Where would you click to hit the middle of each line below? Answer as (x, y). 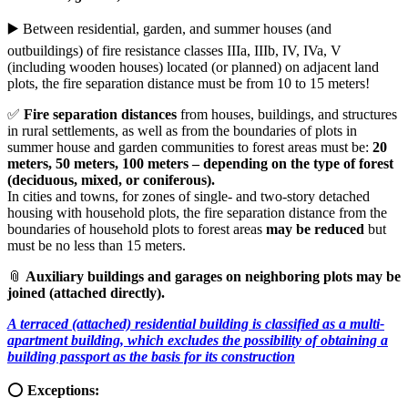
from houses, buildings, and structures (289, 115)
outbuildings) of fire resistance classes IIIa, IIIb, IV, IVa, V (174, 51)
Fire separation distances (102, 115)
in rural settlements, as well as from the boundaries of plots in (182, 131)
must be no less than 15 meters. (97, 246)
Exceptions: (63, 391)
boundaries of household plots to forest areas (137, 229)
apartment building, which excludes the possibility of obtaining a (198, 341)
